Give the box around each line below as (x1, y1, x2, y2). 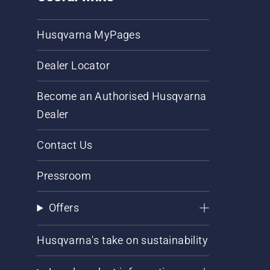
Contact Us (37, 139, 93, 152)
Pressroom (37, 169, 92, 183)
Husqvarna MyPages (37, 28, 141, 42)
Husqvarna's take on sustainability (37, 234, 209, 247)
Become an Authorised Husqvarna (37, 90, 207, 103)
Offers (48, 201, 79, 215)
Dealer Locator (37, 59, 110, 72)
